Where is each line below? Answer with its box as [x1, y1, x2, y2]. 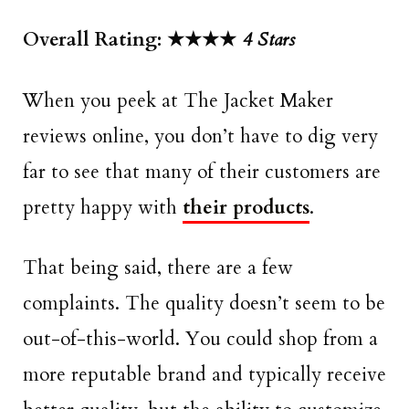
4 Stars [242, 26, 295, 54]
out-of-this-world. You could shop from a [23, 325, 378, 352]
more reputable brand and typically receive [23, 361, 386, 388]
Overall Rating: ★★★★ [23, 26, 242, 54]
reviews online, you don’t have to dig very [23, 122, 378, 150]
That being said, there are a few [23, 254, 293, 281]
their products [183, 194, 309, 221]
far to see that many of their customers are [23, 158, 381, 185]
